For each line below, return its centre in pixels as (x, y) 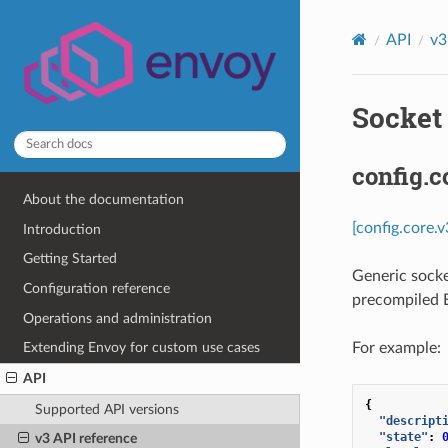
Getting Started (70, 259)
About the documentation (104, 200)
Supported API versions (106, 409)
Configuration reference (97, 288)
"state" (403, 436)
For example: (396, 347)
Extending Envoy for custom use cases (142, 348)
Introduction (62, 229)
